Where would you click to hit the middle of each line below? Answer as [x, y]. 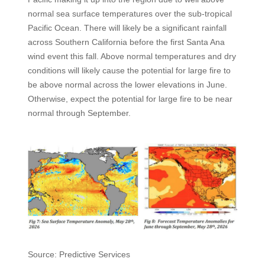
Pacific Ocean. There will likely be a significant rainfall [127, 28]
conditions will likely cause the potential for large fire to [129, 71]
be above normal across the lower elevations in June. [127, 85]
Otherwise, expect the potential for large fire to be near [130, 99]
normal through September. [79, 113]
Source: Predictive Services [79, 255]
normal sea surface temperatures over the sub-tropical [130, 14]
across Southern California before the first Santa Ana [126, 42]
